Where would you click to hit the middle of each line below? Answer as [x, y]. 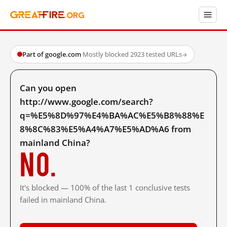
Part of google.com [52, 54]
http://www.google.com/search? [86, 102]
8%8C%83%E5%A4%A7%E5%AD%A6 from [105, 129]
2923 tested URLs [156, 54]
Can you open [48, 88]
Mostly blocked [106, 54]
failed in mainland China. [63, 200]
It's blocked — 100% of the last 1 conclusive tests [105, 187]
